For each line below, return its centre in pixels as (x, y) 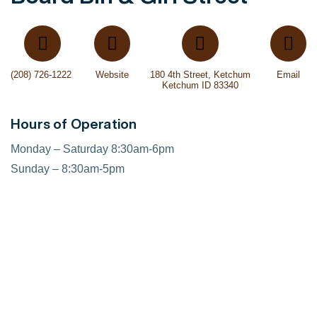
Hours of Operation (74, 123)
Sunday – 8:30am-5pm (68, 169)
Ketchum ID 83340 (200, 86)
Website (112, 75)
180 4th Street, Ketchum (200, 75)
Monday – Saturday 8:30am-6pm (92, 149)
